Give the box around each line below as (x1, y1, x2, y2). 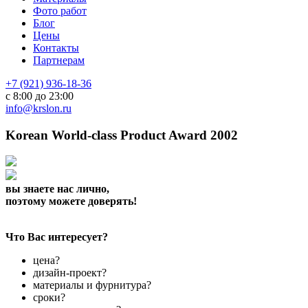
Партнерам (33, 54, 85, 66)
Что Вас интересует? (5, 231, 108, 243)
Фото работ (33, 5, 87, 16)
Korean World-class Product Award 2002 (5, 127, 238, 142)
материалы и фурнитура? (33, 279, 151, 291)
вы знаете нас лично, (5, 183, 109, 195)
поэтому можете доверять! (5, 195, 137, 208)
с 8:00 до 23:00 (5, 90, 74, 102)
